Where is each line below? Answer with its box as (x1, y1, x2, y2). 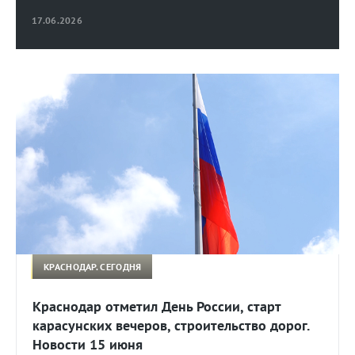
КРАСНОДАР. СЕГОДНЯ (44, 260, 142, 273)
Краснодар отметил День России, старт (32, 297, 281, 316)
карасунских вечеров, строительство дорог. (32, 316, 309, 335)
